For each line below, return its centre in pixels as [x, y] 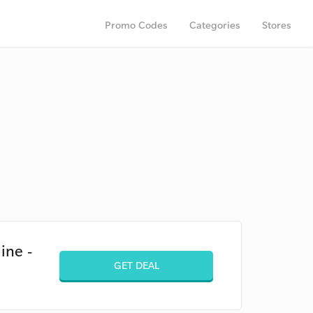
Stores [277, 25]
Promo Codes [136, 25]
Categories [215, 25]
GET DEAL [136, 265]
